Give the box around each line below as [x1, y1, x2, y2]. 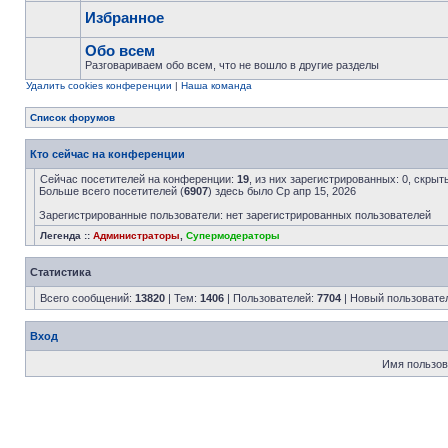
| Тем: [165, 292, 200, 304]
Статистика [30, 266, 91, 278]
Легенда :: [40, 230, 93, 241]
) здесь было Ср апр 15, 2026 [208, 185, 356, 197]
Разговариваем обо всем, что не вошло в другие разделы [85, 59, 379, 71]
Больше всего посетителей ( [39, 185, 184, 197]
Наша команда [181, 80, 252, 91]
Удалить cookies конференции [26, 80, 172, 91]
